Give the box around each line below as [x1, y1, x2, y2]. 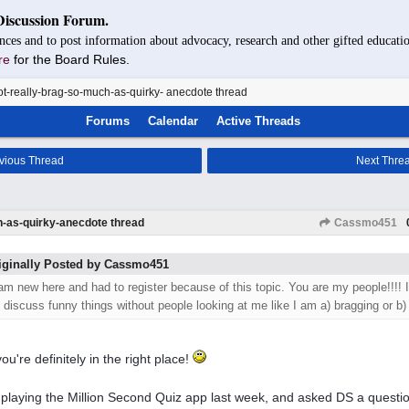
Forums [86, 114, 131, 128]
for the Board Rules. [14, 52, 130, 67]
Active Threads [216, 114, 301, 128]
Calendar [148, 114, 199, 128]
